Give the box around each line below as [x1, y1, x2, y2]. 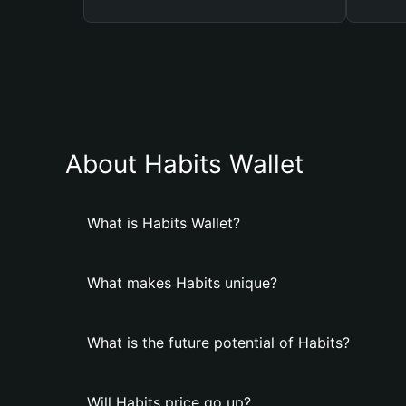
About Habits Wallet [65, 149, 304, 179]
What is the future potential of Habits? [87, 333, 350, 352]
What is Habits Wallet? [87, 214, 240, 232]
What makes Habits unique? [87, 274, 277, 292]
